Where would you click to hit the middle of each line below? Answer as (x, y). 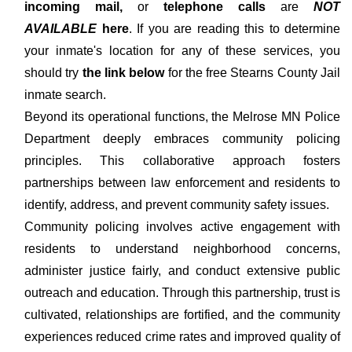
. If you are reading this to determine (234, 29)
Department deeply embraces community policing (182, 139)
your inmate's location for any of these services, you (182, 51)
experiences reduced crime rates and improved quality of (182, 337)
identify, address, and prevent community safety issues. (177, 205)
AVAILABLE (60, 29)
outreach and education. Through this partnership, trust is (182, 293)
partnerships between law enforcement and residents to (182, 183)
